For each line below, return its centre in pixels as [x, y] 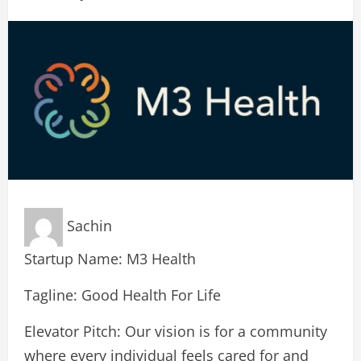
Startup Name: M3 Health [110, 259]
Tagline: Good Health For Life [122, 295]
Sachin [89, 226]
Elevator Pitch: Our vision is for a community [176, 332]
